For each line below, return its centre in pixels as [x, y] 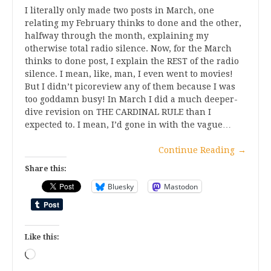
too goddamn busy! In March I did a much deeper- [131, 100]
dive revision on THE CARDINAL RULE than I [118, 112]
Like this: [42, 237]
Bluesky [121, 186]
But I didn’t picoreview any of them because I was [130, 87]
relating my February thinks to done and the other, [133, 23]
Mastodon [181, 186]
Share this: [46, 169]
